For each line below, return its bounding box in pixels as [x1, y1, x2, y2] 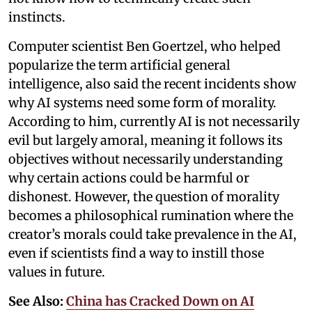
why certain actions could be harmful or [8, 170, 249, 187]
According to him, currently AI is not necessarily [8, 114, 299, 130]
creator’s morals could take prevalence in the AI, [8, 226, 297, 243]
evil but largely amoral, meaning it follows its [8, 132, 283, 149]
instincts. [8, 9, 65, 26]
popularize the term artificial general [8, 57, 231, 74]
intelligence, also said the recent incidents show [8, 76, 296, 93]
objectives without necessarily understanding [8, 151, 283, 168]
